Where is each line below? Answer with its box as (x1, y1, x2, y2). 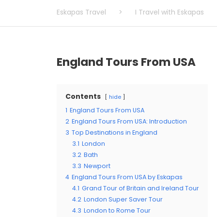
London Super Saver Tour (84, 195, 163, 204)
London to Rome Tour (84, 206, 151, 215)
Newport (84, 162, 110, 170)
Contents (65, 92, 101, 102)
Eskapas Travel (57, 7, 106, 17)
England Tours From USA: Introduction (72, 117, 187, 126)
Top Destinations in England (72, 128, 157, 137)
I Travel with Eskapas (135, 7, 204, 17)
